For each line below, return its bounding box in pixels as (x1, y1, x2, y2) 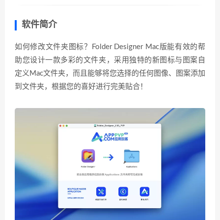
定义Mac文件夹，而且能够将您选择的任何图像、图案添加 (15, 70, 205, 77)
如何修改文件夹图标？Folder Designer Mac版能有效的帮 (15, 43, 205, 51)
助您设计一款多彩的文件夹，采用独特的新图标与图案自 (15, 56, 205, 64)
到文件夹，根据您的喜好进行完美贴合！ (15, 83, 147, 90)
